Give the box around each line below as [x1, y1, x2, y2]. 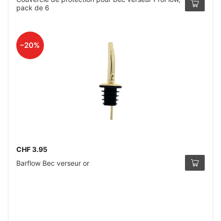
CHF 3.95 [16, 145, 47, 153]
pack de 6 [16, 3, 49, 12]
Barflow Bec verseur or [16, 158, 89, 167]
